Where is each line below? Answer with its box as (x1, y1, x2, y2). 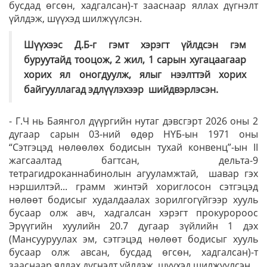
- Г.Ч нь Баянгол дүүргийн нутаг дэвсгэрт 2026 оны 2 (9, 114, 258, 128)
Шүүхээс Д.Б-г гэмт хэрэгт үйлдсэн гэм (24, 38, 246, 51)
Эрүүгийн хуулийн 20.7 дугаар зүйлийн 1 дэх (9, 219, 258, 232)
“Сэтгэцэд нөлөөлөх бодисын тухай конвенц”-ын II (9, 141, 258, 154)
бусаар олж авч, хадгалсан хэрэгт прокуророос (9, 206, 258, 219)
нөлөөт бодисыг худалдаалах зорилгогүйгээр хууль (9, 193, 258, 206)
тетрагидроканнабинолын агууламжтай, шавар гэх (9, 167, 258, 180)
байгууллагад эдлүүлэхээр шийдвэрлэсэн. (24, 83, 218, 96)
